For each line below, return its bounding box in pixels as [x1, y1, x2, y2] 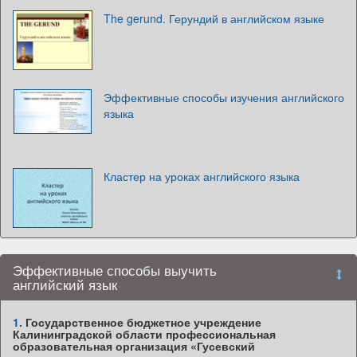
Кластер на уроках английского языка [104, 168, 300, 185]
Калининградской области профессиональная [13, 326, 276, 343]
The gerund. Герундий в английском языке [104, 10, 324, 27]
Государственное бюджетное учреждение [22, 314, 261, 331]
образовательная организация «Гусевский [13, 338, 255, 355]
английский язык [13, 275, 117, 295]
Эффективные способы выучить [13, 261, 217, 280]
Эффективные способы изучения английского [104, 89, 344, 106]
